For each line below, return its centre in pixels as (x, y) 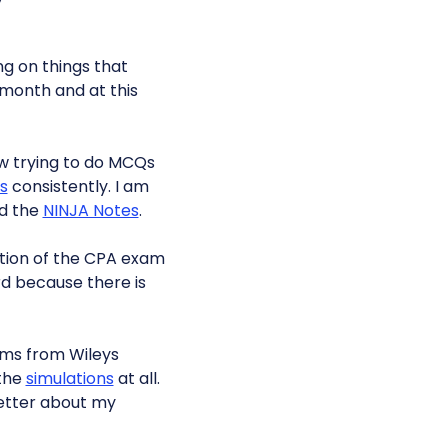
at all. (136, 378)
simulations (69, 378)
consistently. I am (78, 186)
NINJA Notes (90, 210)
